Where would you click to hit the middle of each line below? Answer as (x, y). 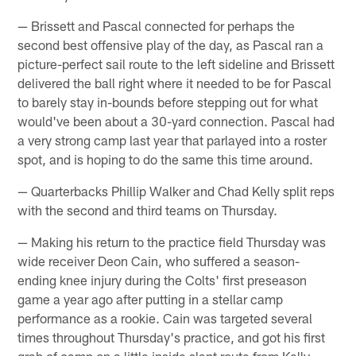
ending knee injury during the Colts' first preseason (163, 280)
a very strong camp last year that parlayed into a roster (172, 140)
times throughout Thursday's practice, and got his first (172, 337)
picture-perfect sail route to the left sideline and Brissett (176, 64)
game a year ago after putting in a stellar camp (151, 299)
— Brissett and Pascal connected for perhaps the (157, 26)
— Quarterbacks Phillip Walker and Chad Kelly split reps (176, 191)
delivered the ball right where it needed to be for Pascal (175, 83)
